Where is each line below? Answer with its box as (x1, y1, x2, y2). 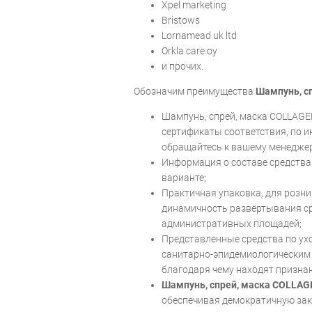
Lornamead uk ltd (162, 29, 237, 41)
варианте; (162, 171, 206, 183)
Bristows (162, 14, 200, 26)
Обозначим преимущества (134, 85, 256, 97)
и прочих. (162, 60, 203, 72)
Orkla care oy (162, 45, 217, 56)
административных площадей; (162, 217, 302, 229)
